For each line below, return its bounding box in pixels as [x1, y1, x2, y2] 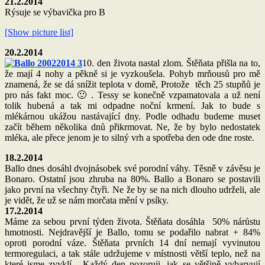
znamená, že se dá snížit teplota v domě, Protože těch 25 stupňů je [5, 79, 260, 89]
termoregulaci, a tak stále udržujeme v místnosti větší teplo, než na [5, 248, 260, 258]
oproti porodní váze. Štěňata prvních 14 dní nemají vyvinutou [5, 237, 260, 248]
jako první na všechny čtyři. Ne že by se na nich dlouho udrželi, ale [5, 184, 260, 195]
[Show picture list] [5, 27, 73, 37]
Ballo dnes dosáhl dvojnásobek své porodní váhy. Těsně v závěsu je [5, 163, 260, 173]
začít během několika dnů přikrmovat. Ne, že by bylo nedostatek [5, 121, 260, 132]
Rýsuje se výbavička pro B [5, 7, 105, 17]
